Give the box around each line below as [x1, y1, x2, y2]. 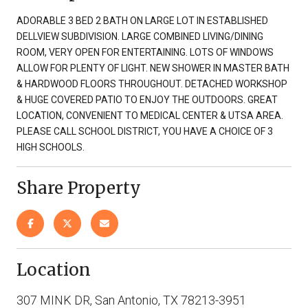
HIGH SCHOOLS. [16, 141, 85, 153]
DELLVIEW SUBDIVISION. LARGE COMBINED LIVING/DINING [16, 30, 263, 42]
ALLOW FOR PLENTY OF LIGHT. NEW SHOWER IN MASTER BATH [16, 62, 289, 74]
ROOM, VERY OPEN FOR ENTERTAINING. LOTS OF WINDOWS [16, 46, 274, 58]
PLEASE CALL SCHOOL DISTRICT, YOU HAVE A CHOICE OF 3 [16, 125, 273, 137]
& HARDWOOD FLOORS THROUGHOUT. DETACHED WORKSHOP [16, 78, 287, 89]
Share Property [16, 177, 141, 199]
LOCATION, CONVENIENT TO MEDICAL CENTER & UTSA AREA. [16, 109, 283, 121]
